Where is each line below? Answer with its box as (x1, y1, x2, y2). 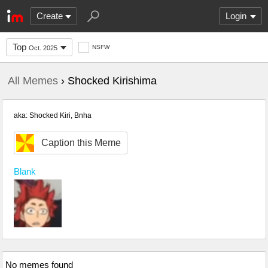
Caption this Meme (41, 138, 121, 148)
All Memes (8, 75, 58, 87)
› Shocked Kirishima (58, 75, 157, 87)
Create (36, 11, 63, 21)
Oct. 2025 (29, 44, 57, 51)
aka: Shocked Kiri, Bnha (14, 111, 92, 120)
